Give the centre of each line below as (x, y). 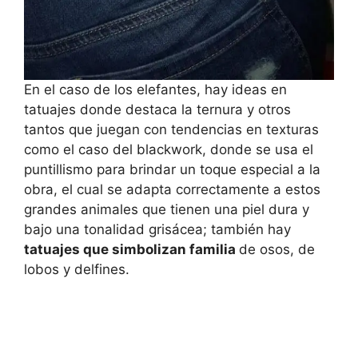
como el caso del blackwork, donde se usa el (169, 150)
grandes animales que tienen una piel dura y (167, 210)
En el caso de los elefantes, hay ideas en (155, 90)
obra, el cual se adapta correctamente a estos (172, 190)
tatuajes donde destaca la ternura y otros (157, 110)
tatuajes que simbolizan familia (131, 250)
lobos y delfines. (77, 270)
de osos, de (277, 250)
